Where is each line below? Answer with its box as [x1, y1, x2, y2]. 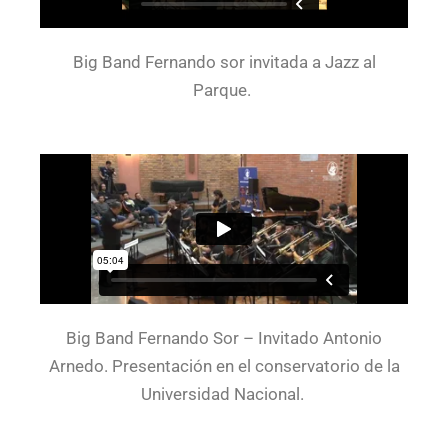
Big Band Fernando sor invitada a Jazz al [72, 52, 376, 72]
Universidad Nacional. [140, 384, 308, 404]
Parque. [193, 80, 255, 100]
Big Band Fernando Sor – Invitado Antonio [66, 328, 382, 348]
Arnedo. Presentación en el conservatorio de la [48, 356, 400, 376]
